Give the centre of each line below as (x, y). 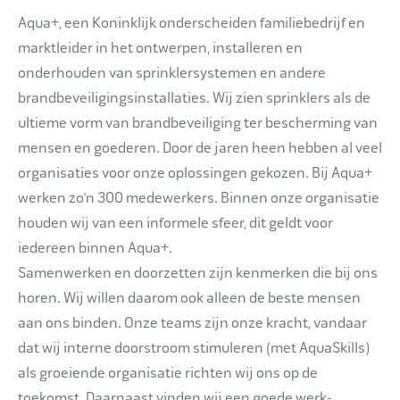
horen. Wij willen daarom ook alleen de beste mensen (189, 297)
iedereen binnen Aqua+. (95, 247)
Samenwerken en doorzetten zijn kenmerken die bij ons (198, 272)
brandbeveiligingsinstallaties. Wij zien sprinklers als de (194, 97)
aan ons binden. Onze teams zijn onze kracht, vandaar (192, 322)
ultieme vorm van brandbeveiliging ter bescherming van (198, 122)
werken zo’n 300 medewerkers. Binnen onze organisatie (199, 197)
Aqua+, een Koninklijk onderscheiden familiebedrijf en (192, 22)
